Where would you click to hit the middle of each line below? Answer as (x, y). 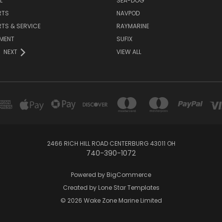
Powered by (89, 175)
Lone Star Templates (129, 188)
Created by (80, 188)
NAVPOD (128, 13)
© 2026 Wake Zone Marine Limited (111, 201)
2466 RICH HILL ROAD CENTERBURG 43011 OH (111, 144)
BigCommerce (129, 175)
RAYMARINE (133, 26)
